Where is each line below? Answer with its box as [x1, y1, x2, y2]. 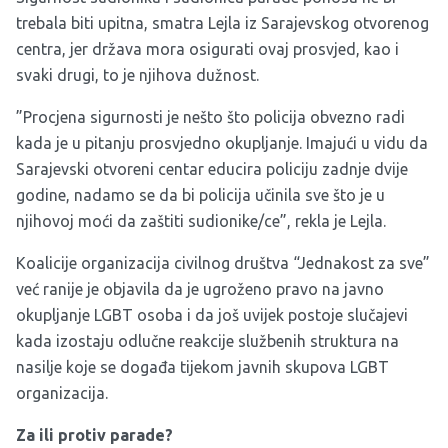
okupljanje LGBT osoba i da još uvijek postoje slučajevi [16, 306, 408, 324]
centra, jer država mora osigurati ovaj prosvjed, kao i [16, 40, 399, 58]
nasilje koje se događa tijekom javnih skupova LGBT [16, 358, 389, 376]
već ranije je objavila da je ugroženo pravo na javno [16, 280, 384, 298]
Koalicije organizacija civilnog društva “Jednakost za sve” [16, 254, 430, 272]
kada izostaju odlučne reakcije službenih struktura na [16, 332, 399, 350]
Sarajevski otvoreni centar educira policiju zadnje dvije [16, 160, 408, 178]
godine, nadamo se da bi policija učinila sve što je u [16, 186, 385, 204]
